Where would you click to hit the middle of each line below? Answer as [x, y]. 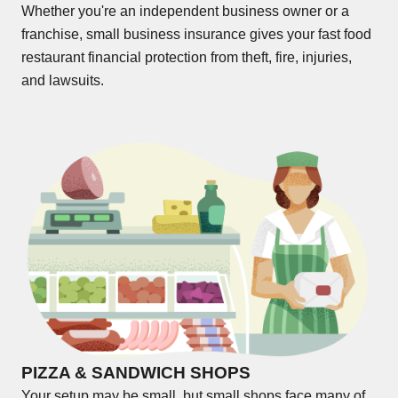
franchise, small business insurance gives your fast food [196, 35]
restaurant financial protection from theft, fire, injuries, [187, 58]
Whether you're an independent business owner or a [185, 12]
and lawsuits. [63, 81]
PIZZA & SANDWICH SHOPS [136, 373]
